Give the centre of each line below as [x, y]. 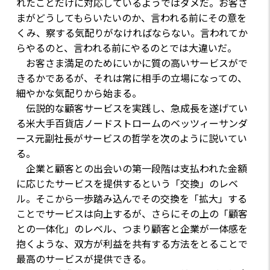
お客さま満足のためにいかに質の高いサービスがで [132, 63]
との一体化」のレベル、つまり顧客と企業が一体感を [132, 229]
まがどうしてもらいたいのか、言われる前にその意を [131, 18]
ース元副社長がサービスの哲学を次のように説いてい [131, 139]
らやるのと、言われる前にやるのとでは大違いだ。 [126, 48]
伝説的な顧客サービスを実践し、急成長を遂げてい [132, 108]
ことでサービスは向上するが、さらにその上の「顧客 [132, 214]
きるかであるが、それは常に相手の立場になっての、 [131, 78]
